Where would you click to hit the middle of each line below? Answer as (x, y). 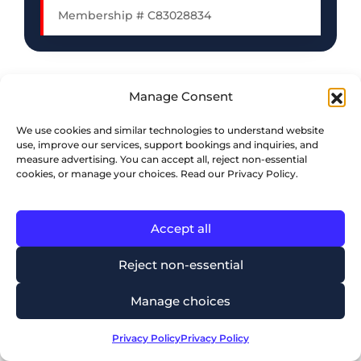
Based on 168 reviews (93, 334)
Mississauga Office (103, 295)
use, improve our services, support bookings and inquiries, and (167, 145)
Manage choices (180, 301)
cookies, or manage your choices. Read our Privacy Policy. (157, 174)
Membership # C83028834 (135, 15)
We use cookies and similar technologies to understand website (170, 130)
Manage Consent (180, 96)
